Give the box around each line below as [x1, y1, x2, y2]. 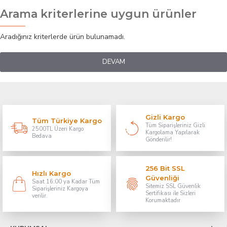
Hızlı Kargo [32, 169, 71, 177]
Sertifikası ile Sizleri [145, 190, 196, 198]
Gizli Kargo [145, 113, 185, 122]
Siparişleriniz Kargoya [32, 184, 88, 193]
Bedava [32, 132, 52, 140]
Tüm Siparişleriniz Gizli [145, 122, 205, 130]
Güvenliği [145, 174, 179, 182]
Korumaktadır [145, 197, 180, 205]
